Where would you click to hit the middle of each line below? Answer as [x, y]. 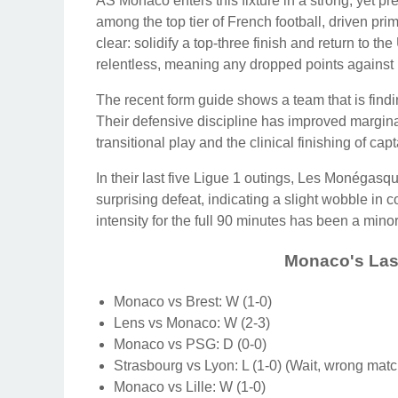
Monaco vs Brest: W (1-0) [193, 301]
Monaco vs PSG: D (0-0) [190, 344]
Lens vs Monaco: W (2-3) [192, 322]
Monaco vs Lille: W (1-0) [190, 386]
